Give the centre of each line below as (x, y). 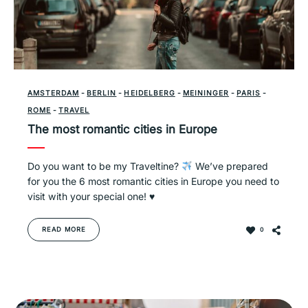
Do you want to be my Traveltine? (104, 166)
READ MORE (64, 229)
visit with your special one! (88, 196)
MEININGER (206, 92)
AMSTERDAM (54, 92)
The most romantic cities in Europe (122, 129)
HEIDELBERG (150, 92)
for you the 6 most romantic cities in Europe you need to (153, 181)
